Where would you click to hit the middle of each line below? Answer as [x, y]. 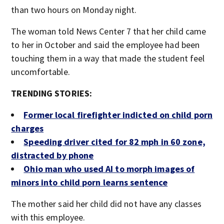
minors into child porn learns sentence [89, 182]
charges [27, 128]
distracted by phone [52, 155]
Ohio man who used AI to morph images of [109, 169]
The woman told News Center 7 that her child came [109, 31]
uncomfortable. [40, 72]
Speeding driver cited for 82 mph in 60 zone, [114, 142]
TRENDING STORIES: [52, 93]
